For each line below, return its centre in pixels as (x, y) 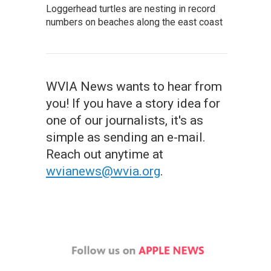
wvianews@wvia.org (103, 171)
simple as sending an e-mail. (126, 137)
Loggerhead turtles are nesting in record (131, 9)
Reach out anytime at (105, 154)
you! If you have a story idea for (133, 103)
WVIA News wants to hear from (134, 87)
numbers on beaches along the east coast (134, 22)
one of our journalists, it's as (125, 120)
